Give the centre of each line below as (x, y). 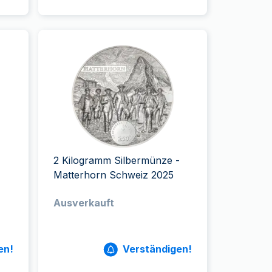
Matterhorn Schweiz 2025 (114, 175)
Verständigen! (157, 249)
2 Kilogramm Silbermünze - (117, 160)
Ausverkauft (84, 203)
